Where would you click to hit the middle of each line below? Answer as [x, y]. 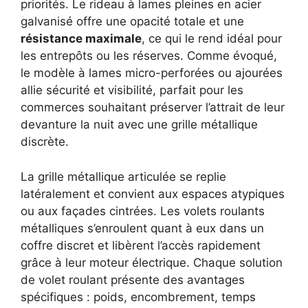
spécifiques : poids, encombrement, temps [138, 297]
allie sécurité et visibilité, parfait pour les [132, 90]
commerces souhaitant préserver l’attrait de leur [153, 108]
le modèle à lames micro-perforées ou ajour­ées [152, 73]
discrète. [45, 142]
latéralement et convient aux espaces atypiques [153, 194]
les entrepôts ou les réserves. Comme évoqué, [149, 56]
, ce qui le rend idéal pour [212, 39]
